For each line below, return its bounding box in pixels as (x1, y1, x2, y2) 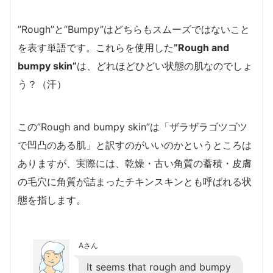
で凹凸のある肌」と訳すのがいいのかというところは (18, 138, 252, 151)
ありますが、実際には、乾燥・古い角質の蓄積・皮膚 (18, 157, 252, 169)
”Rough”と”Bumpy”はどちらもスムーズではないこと (18, 23, 250, 35)
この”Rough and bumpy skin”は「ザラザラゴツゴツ (18, 120, 247, 133)
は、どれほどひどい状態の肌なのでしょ (77, 59, 252, 72)
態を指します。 (18, 193, 86, 206)
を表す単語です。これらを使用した (18, 41, 174, 54)
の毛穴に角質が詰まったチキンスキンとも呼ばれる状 (18, 175, 252, 188)
